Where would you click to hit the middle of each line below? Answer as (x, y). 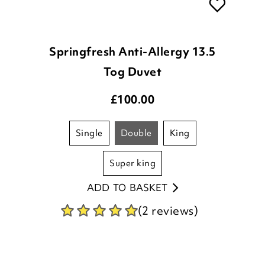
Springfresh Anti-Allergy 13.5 (132, 52)
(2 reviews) (168, 211)
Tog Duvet (132, 72)
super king (135, 164)
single (92, 133)
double (140, 133)
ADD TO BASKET (127, 188)
